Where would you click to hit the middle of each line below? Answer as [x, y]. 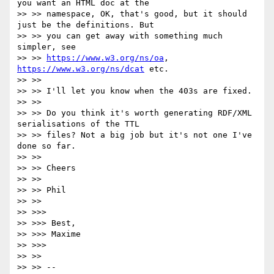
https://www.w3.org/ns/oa [105, 58]
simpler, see [46, 47]
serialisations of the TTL [78, 124]
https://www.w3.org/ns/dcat [81, 69]
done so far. [46, 146]
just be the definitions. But [86, 25]
